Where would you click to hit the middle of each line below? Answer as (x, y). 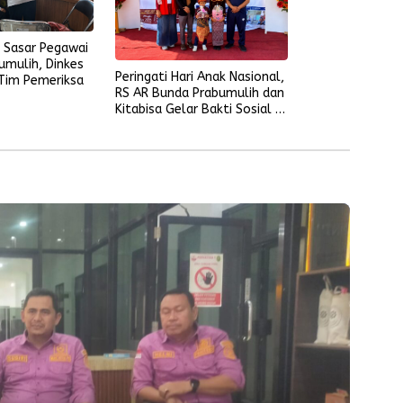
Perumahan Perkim (170, 126)
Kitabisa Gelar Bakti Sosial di (201, 110)
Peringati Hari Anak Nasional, (200, 77)
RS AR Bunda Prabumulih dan (200, 94)
